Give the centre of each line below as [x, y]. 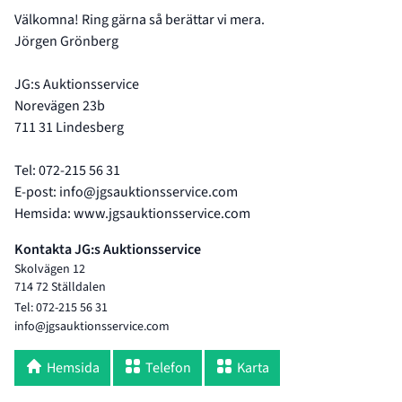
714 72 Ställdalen [60, 287]
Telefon [168, 368]
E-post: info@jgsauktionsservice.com [126, 192]
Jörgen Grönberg [66, 41]
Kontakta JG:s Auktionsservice [108, 249]
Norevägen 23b [60, 106]
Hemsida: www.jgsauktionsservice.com [132, 214]
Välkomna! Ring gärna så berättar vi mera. [140, 20]
